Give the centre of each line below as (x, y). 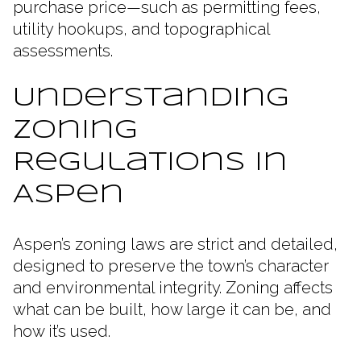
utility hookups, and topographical (141, 29)
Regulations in (150, 164)
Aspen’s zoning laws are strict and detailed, (175, 245)
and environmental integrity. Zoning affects (173, 288)
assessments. (63, 50)
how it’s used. (64, 332)
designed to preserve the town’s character (171, 266)
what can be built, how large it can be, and (172, 310)
